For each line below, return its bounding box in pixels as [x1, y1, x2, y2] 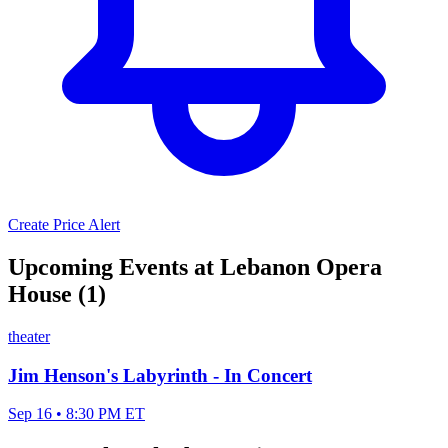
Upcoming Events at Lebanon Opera [8, 254, 382, 281]
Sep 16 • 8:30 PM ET [8, 405, 145, 423]
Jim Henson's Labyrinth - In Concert [8, 364, 312, 386]
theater [8, 327, 50, 345]
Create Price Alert [8, 216, 120, 234]
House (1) [8, 281, 106, 308]
